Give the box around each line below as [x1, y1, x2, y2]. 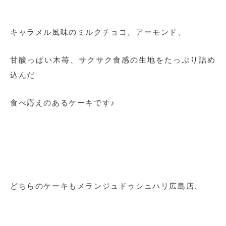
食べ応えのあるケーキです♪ [10, 98, 116, 107]
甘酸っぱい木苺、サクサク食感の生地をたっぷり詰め [10, 55, 216, 65]
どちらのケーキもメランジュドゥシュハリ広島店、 [10, 182, 203, 191]
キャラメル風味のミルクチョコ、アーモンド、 [10, 28, 186, 37]
